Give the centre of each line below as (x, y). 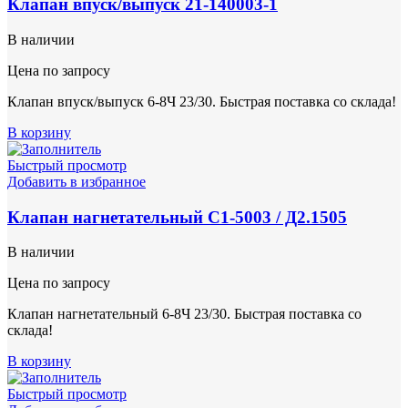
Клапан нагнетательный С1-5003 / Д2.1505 (177, 217)
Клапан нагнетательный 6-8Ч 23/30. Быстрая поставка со (184, 314)
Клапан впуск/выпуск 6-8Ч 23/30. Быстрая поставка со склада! (202, 101)
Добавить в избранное (76, 181)
